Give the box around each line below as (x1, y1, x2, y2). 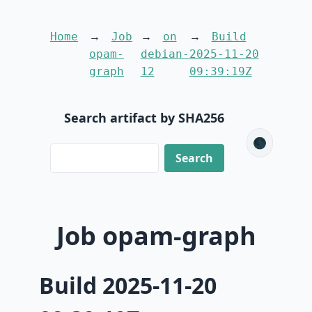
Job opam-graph (56, 219, 256, 253)
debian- (140, 47, 189, 61)
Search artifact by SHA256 (64, 109, 224, 126)
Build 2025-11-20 (39, 270, 217, 300)
